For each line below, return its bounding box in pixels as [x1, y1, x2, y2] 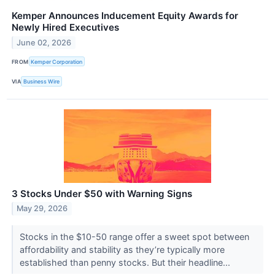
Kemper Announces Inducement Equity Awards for [12, 10, 238, 22]
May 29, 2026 [17, 204, 68, 214]
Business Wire [23, 78, 60, 85]
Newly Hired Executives [12, 21, 119, 34]
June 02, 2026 [17, 38, 72, 48]
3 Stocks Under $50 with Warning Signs [12, 187, 192, 199]
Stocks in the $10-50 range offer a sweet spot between [19, 231, 249, 242]
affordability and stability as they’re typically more [19, 244, 225, 255]
